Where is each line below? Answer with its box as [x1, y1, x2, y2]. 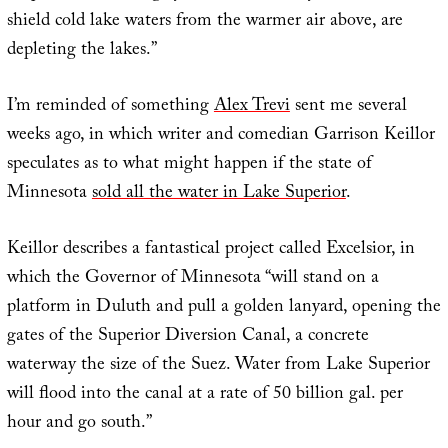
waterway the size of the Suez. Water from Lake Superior [6, 350, 430, 382]
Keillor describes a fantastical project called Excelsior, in [6, 234, 415, 266]
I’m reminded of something [6, 91, 214, 123]
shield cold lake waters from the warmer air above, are [6, 6, 403, 38]
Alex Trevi [213, 91, 290, 123]
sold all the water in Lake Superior [91, 178, 346, 210]
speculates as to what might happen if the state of [6, 149, 372, 181]
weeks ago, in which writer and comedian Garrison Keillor [6, 120, 435, 152]
